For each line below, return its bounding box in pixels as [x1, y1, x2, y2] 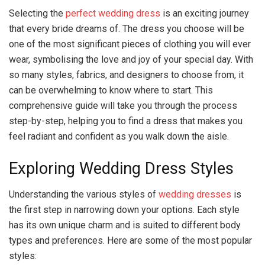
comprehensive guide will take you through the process [9, 100, 237, 111]
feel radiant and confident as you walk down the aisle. [9, 131, 229, 142]
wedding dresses [159, 189, 231, 201]
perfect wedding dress [66, 8, 160, 19]
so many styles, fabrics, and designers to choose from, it [9, 69, 244, 80]
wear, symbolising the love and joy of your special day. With [9, 54, 253, 65]
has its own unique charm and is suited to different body [9, 219, 241, 231]
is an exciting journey [160, 8, 249, 19]
